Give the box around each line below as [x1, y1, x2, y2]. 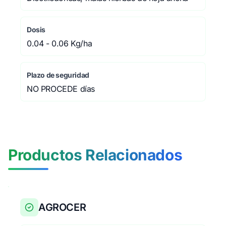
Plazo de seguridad [27, 71, 89, 79]
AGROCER [38, 201, 86, 213]
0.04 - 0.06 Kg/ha [27, 38, 92, 48]
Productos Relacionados [8, 146, 183, 164]
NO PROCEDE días [27, 84, 95, 94]
